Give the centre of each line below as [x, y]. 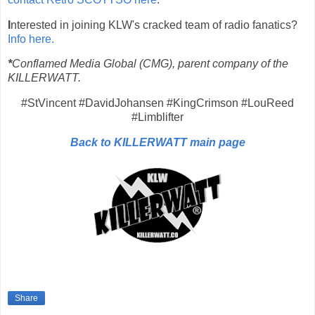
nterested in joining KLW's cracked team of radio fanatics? [154, 25]
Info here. [31, 39]
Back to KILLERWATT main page [157, 143]
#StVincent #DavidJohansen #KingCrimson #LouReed [157, 103]
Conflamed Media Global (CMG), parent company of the [150, 64]
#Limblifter [157, 117]
